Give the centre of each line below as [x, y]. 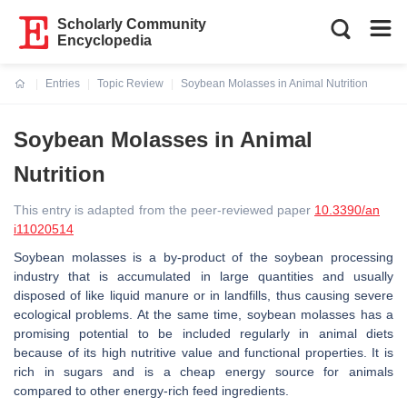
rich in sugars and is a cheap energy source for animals [203, 372]
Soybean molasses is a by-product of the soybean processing [203, 257]
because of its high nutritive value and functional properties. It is [203, 352]
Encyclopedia [105, 40]
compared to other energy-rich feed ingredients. [153, 391]
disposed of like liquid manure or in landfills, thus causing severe [203, 295]
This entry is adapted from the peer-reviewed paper [164, 210]
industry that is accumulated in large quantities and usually [203, 276]
